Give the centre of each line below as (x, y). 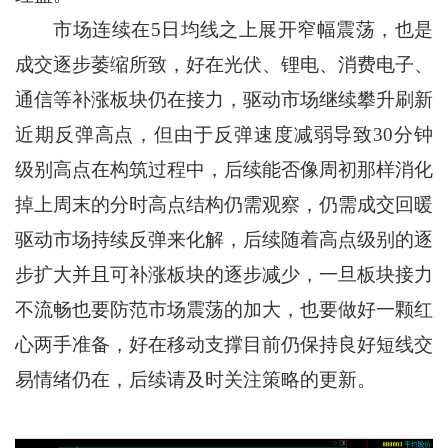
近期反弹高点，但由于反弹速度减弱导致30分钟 (224, 135)
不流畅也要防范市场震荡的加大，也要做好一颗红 (224, 310)
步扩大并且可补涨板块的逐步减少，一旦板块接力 (224, 275)
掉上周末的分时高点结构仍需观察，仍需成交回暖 (224, 205)
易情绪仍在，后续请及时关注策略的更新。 (195, 380)
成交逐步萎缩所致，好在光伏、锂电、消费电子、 (224, 65)
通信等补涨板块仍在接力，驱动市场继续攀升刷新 (224, 100)
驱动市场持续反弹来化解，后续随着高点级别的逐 (224, 240)
